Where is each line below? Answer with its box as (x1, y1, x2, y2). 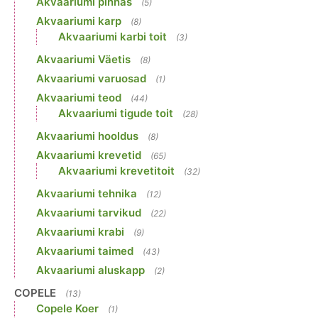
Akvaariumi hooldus (36, 129, 138, 143)
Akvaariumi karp (36, 14, 121, 28)
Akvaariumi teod (36, 91, 121, 105)
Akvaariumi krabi (36, 225, 124, 239)
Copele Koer (36, 302, 99, 316)
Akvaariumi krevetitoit (58, 164, 175, 178)
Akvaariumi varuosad (36, 72, 146, 86)
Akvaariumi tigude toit (58, 106, 173, 121)
